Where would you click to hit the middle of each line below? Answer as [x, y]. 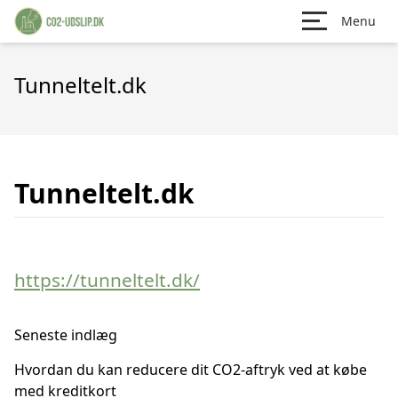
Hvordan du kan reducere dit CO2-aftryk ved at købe [191, 370]
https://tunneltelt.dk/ [107, 280]
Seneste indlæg [66, 335]
